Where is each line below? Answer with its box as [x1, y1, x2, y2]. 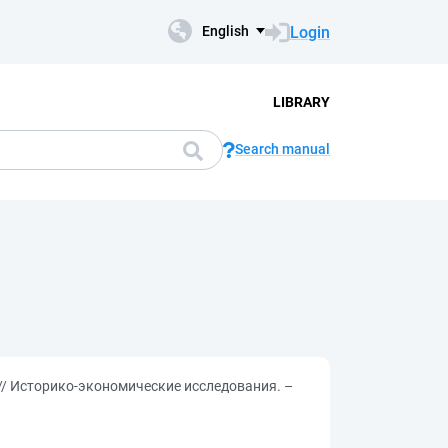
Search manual [235, 141, 330, 157]
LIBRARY [272, 93, 330, 110]
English [202, 23, 249, 39]
